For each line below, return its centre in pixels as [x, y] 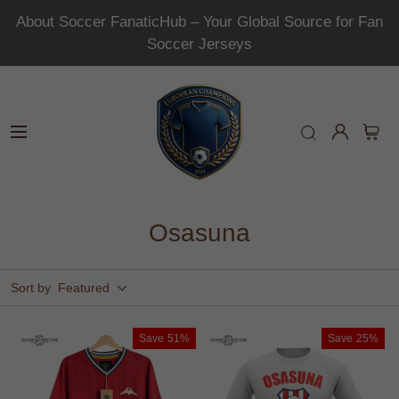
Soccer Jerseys [199, 44]
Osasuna [199, 233]
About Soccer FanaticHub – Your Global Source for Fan [199, 22]
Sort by [31, 288]
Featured [84, 288]
